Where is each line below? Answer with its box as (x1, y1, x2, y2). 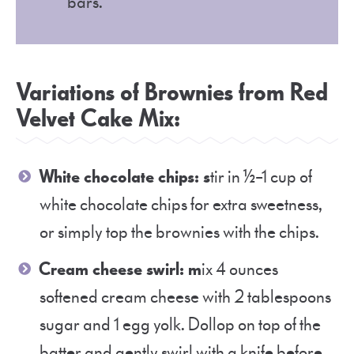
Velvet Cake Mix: (16, 103, 180, 135)
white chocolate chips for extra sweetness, (40, 193, 322, 217)
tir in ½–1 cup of (210, 165, 312, 189)
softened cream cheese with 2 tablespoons (40, 285, 331, 309)
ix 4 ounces (201, 258, 278, 281)
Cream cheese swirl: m (39, 258, 201, 281)
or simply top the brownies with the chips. (40, 220, 319, 244)
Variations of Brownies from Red (16, 77, 328, 109)
